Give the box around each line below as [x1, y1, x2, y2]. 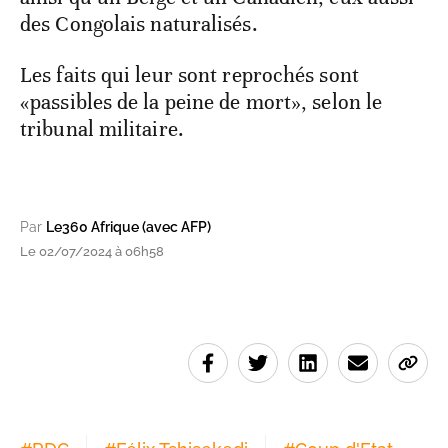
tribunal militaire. [20, 116, 184, 143]
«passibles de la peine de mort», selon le [20, 89, 383, 116]
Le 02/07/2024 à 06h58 [20, 244, 164, 260]
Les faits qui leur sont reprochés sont [20, 62, 359, 89]
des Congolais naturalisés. [20, 11, 258, 38]
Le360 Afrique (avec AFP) [46, 219, 211, 236]
